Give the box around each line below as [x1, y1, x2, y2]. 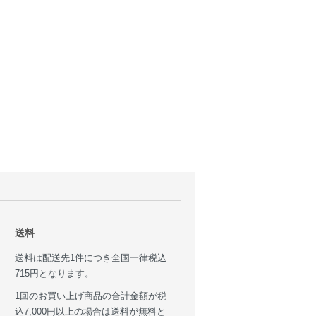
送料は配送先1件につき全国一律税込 [15, 253, 166, 264]
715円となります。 [15, 269, 94, 279]
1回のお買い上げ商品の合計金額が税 [15, 291, 166, 302]
